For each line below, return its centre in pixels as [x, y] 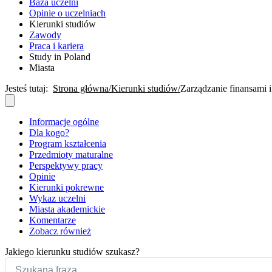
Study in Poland [60, 56]
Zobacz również [60, 231]
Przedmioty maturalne [71, 154]
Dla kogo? [49, 132]
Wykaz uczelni [57, 198]
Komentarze [53, 220]
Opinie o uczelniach [67, 13]
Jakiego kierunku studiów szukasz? [72, 251]
